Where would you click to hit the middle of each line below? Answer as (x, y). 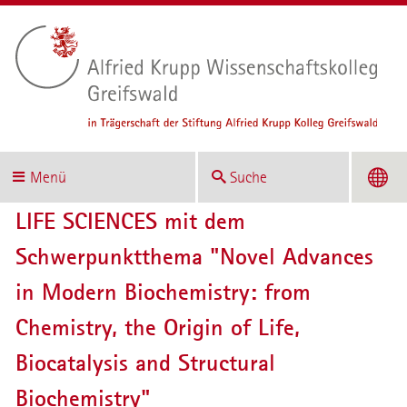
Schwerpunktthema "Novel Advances (194, 257)
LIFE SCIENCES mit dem (130, 222)
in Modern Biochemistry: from (163, 293)
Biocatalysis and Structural (145, 363)
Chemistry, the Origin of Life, (157, 328)
